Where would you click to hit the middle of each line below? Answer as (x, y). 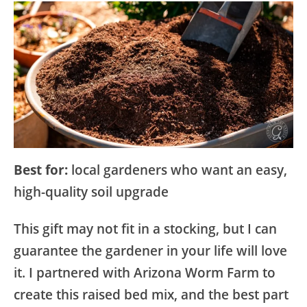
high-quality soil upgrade (91, 192)
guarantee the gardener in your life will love (150, 251)
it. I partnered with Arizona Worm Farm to (145, 273)
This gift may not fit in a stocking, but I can (145, 229)
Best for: (41, 170)
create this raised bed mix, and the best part (151, 295)
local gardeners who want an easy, (177, 170)
